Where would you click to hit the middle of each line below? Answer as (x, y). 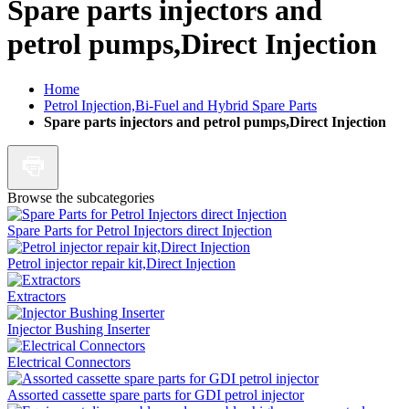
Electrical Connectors (69, 362)
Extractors (37, 296)
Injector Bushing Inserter (79, 329)
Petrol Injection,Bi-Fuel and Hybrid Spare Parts (180, 105)
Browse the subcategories (81, 197)
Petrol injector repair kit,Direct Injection (121, 263)
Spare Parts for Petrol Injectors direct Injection (140, 230)
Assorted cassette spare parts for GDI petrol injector (156, 394)
